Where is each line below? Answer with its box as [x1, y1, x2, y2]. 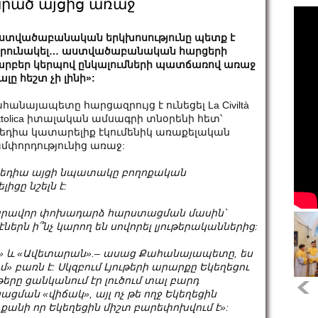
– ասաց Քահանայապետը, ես [94, 248, 253, 259]
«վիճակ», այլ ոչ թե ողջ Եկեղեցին [43, 288, 216, 300]
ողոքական [128, 167, 186, 178]
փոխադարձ [39, 207, 104, 219]
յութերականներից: [157, 221, 258, 232]
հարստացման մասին [107, 207, 224, 219]
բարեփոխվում [133, 302, 212, 313]
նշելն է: [29, 180, 67, 192]
